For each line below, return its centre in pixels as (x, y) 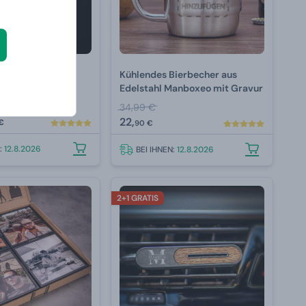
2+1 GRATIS (138, 198)
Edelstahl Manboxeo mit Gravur (192, 88)
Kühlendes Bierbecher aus (179, 75)
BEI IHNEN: (157, 150)
